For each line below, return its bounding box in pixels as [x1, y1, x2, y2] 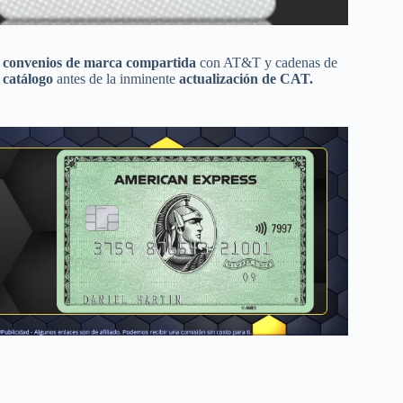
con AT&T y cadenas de [196, 54, 337, 70]
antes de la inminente [53, 70, 179, 86]
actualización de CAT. [179, 70, 313, 86]
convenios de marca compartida [3, 54, 196, 70]
